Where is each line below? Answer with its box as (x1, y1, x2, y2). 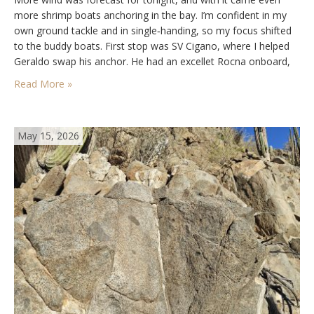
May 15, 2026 (18, 128, 79, 142)
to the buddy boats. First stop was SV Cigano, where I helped (14, 39, 289, 53)
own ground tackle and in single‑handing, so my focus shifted (14, 23, 292, 37)
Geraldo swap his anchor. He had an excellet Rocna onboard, (14, 54, 290, 68)
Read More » (14, 76, 72, 90)
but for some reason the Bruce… (14, 69, 163, 83)
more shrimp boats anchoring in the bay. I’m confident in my (14, 8, 287, 22)
